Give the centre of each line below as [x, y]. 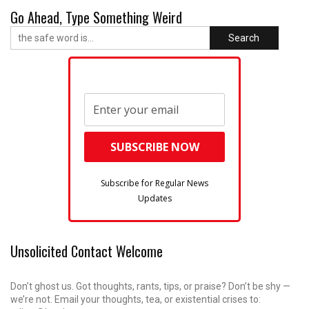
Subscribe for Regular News [154, 183]
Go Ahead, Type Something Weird [96, 17]
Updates [154, 198]
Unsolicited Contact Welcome [87, 251]
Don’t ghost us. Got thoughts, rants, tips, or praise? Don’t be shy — [150, 286]
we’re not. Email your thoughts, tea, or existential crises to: [136, 299]
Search [244, 38]
